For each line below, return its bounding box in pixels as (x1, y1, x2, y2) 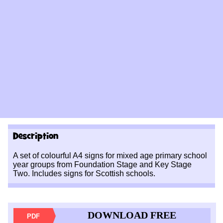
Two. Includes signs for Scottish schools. (12, 169, 155, 178)
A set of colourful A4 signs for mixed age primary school (12, 151, 207, 160)
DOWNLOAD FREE (87, 210, 176, 221)
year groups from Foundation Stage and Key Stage (12, 160, 192, 169)
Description (12, 130, 58, 142)
